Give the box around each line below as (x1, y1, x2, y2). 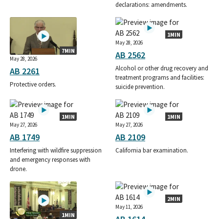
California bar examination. (115, 146, 188, 155)
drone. (10, 165, 27, 174)
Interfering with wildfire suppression (10, 146, 102, 155)
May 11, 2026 (115, 203, 143, 211)
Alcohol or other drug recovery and (115, 64, 208, 73)
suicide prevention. (115, 83, 165, 91)
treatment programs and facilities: (115, 73, 204, 82)
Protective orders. (10, 80, 56, 89)
